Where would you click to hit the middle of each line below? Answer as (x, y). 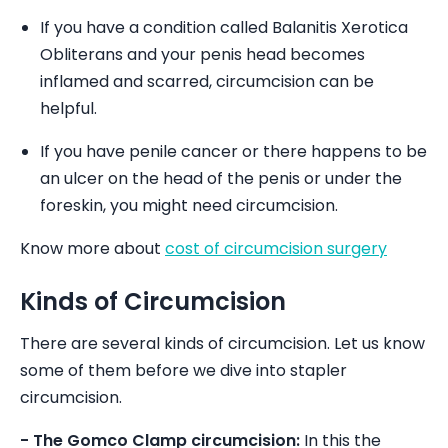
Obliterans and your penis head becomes (202, 54)
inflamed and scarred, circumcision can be (207, 81)
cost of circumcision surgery (276, 248)
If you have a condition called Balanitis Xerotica (224, 27)
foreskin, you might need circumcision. (189, 205)
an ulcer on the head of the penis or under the (221, 178)
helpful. (68, 108)
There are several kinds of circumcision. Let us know (222, 343)
